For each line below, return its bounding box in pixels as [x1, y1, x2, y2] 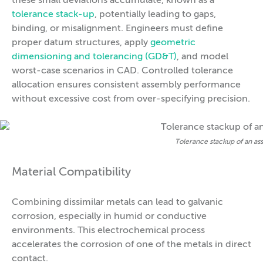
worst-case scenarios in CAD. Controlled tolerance [12, 66, 233, 76]
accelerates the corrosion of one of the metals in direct [12, 240, 251, 249]
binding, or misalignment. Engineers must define [12, 23, 223, 33]
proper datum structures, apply [12, 38, 150, 48]
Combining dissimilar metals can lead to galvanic [12, 197, 223, 207]
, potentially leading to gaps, [95, 9, 216, 19]
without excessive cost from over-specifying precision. [12, 94, 250, 104]
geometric [150, 38, 195, 48]
